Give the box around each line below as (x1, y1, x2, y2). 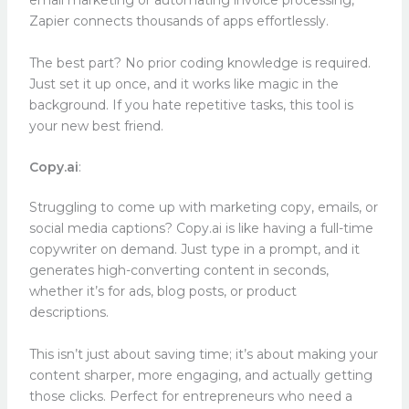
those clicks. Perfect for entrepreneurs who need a (28, 387, 352, 404)
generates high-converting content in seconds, (28, 262, 329, 279)
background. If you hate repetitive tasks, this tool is (28, 96, 353, 113)
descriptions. (28, 304, 112, 321)
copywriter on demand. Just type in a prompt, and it (28, 241, 360, 258)
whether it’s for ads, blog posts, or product (28, 283, 297, 300)
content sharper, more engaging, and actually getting (28, 366, 372, 383)
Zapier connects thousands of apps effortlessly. (28, 13, 332, 30)
